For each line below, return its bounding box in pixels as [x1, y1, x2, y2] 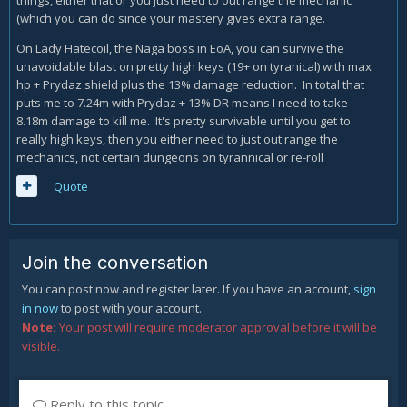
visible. [22, 338, 60, 354]
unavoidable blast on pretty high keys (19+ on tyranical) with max [16, 58, 372, 74]
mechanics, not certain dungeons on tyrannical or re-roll [16, 149, 323, 165]
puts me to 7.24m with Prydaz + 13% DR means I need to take [16, 94, 348, 111]
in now [22, 300, 58, 316]
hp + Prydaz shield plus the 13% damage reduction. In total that [16, 76, 364, 93]
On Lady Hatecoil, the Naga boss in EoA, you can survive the [16, 40, 344, 56]
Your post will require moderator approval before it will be [56, 319, 377, 335]
